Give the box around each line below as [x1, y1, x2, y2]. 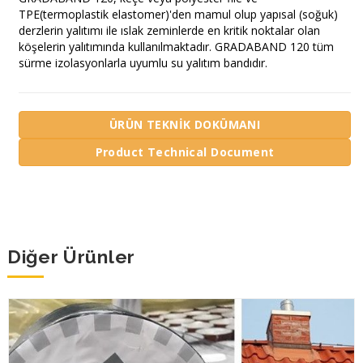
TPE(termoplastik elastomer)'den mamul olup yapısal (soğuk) [19, 6, 338, 22]
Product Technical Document [95, 143, 275, 160]
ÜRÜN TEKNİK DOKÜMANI [109, 116, 261, 132]
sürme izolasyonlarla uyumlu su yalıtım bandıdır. [19, 54, 267, 70]
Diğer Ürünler [7, 246, 135, 267]
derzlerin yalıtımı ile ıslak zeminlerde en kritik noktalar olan [19, 22, 320, 38]
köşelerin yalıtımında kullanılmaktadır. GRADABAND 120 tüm [19, 38, 334, 54]
